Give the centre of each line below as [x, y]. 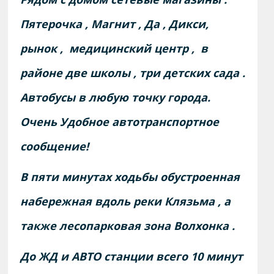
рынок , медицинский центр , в [114, 49]
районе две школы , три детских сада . [133, 73]
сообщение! [55, 146]
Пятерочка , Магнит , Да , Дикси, [115, 24]
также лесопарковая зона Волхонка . [128, 226]
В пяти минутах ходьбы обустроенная [130, 177]
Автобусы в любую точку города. [116, 98]
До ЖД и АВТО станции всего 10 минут [132, 257]
